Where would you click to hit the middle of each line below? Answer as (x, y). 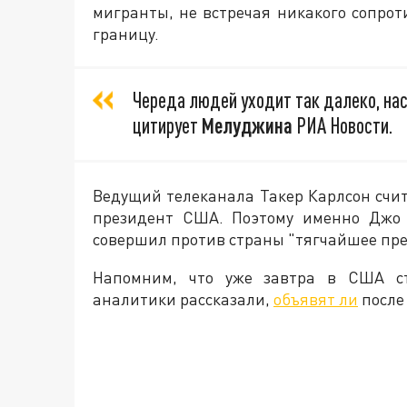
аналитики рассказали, (183, 299)
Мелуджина (247, 126)
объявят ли (316, 299)
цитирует (167, 126)
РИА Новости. (342, 126)
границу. (126, 34)
